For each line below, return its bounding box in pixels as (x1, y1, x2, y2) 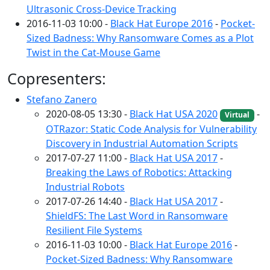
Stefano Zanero (27, 93, 97, 107)
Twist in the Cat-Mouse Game (27, 46, 160, 60)
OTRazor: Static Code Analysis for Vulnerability (46, 122, 257, 136)
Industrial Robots (46, 180, 125, 193)
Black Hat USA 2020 (130, 107, 218, 121)
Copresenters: (7, 68, 106, 89)
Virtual (224, 110, 250, 121)
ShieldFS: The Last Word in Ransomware (46, 209, 228, 222)
